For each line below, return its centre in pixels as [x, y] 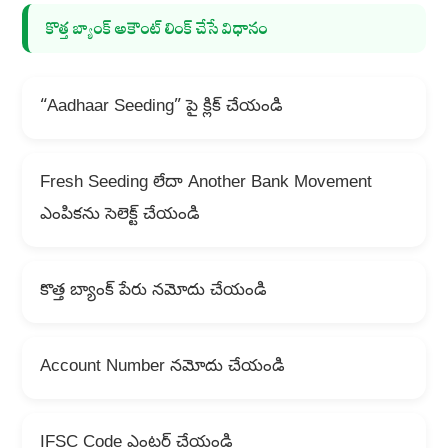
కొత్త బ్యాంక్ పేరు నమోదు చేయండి [153, 292]
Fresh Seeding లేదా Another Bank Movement [205, 184]
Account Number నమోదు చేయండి [162, 368]
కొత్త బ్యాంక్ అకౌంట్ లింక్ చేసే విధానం [156, 29]
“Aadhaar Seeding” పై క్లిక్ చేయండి [161, 108]
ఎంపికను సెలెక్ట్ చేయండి [119, 216]
